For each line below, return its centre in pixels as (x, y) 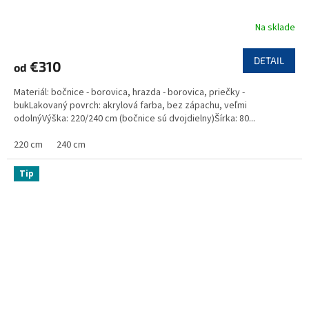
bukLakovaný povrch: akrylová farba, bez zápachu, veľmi (130, 105)
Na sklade (275, 28)
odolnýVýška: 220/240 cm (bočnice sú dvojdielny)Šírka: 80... (134, 118)
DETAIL (269, 60)
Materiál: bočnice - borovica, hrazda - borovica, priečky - (129, 92)
